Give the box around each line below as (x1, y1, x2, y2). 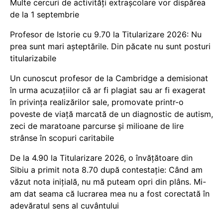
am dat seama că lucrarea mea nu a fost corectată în (10, 189, 210, 199)
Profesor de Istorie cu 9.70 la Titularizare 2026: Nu (10, 29, 202, 39)
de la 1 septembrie (10, 9, 79, 19)
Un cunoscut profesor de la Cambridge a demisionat (10, 73, 208, 83)
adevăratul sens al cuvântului (10, 201, 119, 211)
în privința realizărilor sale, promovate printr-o (10, 97, 184, 107)
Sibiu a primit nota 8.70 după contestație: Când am (10, 165, 203, 175)
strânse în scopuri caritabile (10, 133, 114, 143)
